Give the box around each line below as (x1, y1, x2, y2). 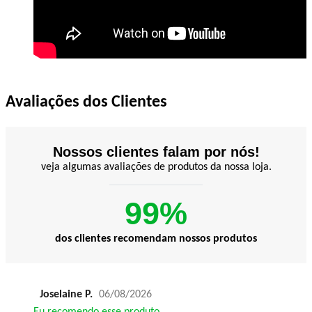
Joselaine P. (40, 289, 93, 301)
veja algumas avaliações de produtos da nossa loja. (40, 161, 272, 173)
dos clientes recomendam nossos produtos (55, 233, 257, 244)
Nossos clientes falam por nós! (52, 143, 260, 159)
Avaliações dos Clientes (6, 94, 167, 111)
